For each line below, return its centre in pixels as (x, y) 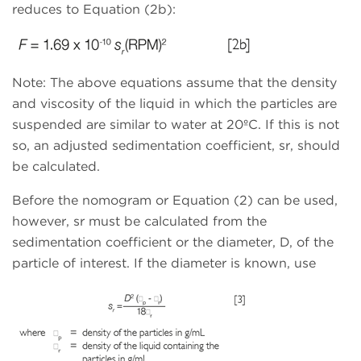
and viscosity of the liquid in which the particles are (174, 104)
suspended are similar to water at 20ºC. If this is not (176, 125)
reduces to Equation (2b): (94, 10)
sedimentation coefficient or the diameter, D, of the (173, 243)
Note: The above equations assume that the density (174, 83)
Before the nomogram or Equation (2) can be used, (175, 201)
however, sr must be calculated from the (139, 222)
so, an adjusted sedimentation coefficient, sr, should (176, 146)
